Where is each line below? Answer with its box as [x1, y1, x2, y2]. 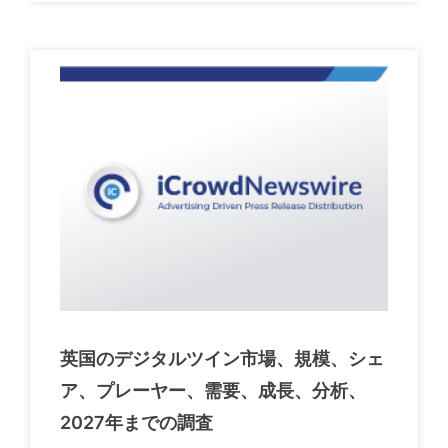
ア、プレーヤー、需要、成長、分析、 [60, 379, 366, 401]
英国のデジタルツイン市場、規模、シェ [60, 347, 384, 369]
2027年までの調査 [60, 411, 213, 433]
